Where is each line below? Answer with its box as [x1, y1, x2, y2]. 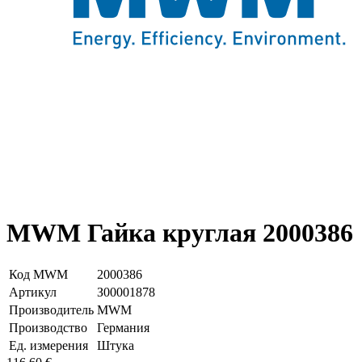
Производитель [9, 303, 94, 318]
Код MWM [9, 267, 68, 282]
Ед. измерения [9, 339, 88, 353]
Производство [9, 321, 87, 335]
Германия [97, 321, 149, 335]
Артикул [9, 285, 57, 300]
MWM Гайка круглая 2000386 [6, 217, 353, 247]
